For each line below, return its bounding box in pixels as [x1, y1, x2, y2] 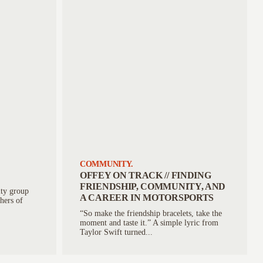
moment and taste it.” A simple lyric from [80, 218, 218, 227]
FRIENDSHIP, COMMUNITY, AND [80, 181, 226, 191]
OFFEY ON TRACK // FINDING [80, 170, 211, 180]
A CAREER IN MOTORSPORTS [80, 193, 214, 203]
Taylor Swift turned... [80, 228, 153, 237]
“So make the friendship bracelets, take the [80, 209, 222, 218]
